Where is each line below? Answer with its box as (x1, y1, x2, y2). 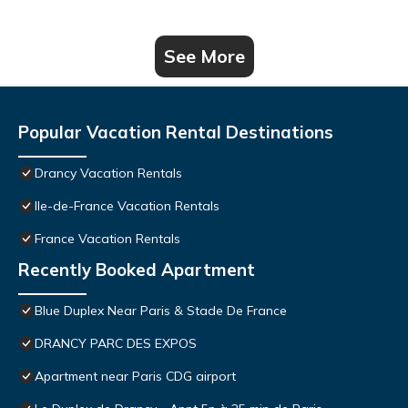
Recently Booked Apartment (18, 258, 255, 280)
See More (163, 44, 245, 67)
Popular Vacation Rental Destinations (18, 120, 333, 143)
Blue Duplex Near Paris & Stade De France (35, 301, 287, 319)
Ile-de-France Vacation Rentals (35, 197, 219, 214)
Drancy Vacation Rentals (35, 164, 182, 181)
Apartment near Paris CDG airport (35, 367, 236, 384)
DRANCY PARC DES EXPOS (35, 334, 197, 352)
